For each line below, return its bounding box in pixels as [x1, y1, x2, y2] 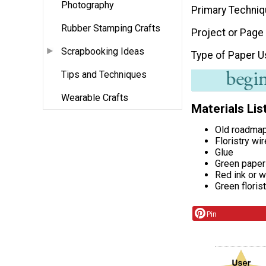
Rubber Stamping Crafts [61, 23, 160, 34]
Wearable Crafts [61, 92, 128, 104]
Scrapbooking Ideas [61, 46, 144, 58]
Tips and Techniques [61, 69, 147, 81]
